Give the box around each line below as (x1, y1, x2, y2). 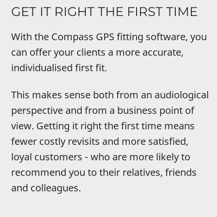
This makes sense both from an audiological (11, 88, 209, 102)
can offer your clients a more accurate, (11, 46, 184, 59)
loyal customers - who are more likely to (11, 150, 190, 164)
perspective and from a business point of (11, 104, 194, 117)
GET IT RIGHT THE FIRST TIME (11, 4, 198, 20)
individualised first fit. (11, 61, 107, 75)
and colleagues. (11, 181, 81, 195)
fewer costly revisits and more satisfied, (11, 135, 188, 148)
